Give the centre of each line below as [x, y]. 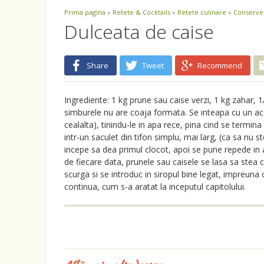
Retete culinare [202, 12]
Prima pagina [85, 12]
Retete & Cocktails [141, 12]
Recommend [220, 65]
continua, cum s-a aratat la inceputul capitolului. [155, 187]
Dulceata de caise [139, 32]
